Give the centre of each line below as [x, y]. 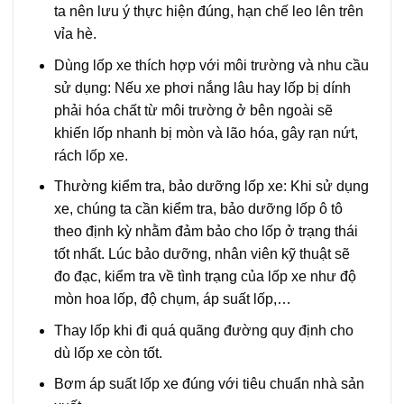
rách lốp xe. [91, 155]
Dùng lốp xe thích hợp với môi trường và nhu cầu [211, 65]
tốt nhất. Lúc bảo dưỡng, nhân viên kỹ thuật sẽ [202, 254]
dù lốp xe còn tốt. [108, 353]
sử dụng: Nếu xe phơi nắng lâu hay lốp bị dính [202, 87]
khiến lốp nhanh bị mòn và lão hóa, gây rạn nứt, [206, 133]
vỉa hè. [75, 33]
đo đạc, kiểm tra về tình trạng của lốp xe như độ [205, 277]
